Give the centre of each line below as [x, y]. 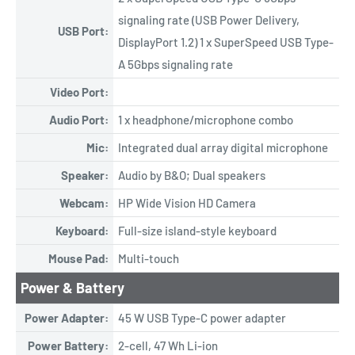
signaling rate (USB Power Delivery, [209, 19]
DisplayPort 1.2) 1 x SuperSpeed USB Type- [226, 42]
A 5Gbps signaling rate [176, 64]
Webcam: [84, 202]
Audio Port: [79, 119]
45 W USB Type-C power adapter [202, 317]
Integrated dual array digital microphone [223, 147]
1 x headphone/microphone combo [206, 119]
